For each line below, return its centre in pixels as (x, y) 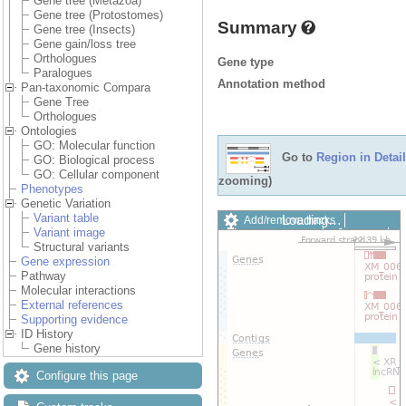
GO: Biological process (94, 160)
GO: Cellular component (97, 175)
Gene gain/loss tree (85, 44)
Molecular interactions (78, 291)
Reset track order (286, 292)
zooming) (245, 180)
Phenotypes (52, 189)
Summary (257, 27)
